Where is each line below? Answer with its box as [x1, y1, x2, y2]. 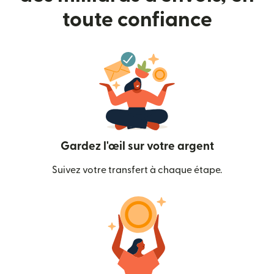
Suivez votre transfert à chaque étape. [52, 165, 222, 175]
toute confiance [62, 9, 212, 30]
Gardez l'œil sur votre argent [60, 140, 214, 152]
